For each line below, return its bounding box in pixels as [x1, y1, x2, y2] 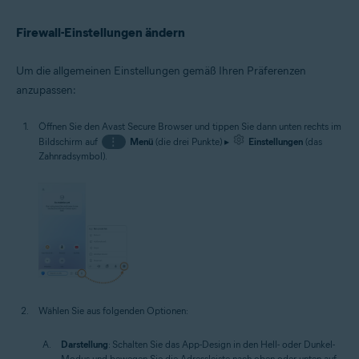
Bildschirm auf [38, 135, 100, 147]
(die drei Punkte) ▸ [152, 135, 232, 147]
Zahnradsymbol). [38, 149, 107, 162]
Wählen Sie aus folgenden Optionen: [38, 305, 188, 317]
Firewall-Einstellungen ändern [16, 24, 185, 40]
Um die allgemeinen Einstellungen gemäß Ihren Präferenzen [16, 63, 306, 78]
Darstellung [61, 338, 108, 351]
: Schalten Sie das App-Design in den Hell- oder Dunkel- [108, 338, 335, 351]
